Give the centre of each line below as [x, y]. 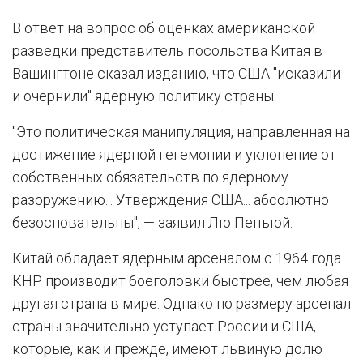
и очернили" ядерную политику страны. [144, 96]
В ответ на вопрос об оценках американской [164, 28]
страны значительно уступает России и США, [164, 326]
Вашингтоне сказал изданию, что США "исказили [176, 73]
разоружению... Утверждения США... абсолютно [171, 199]
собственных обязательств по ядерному [150, 177]
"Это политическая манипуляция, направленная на [181, 131]
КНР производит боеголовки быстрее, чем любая [180, 280]
